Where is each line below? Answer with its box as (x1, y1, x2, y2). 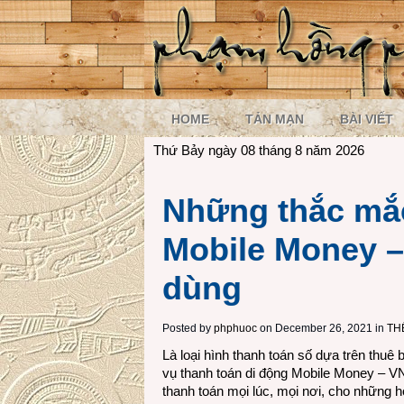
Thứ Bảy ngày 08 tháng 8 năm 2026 (153, 142, 364, 158)
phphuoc (214, 322, 257, 335)
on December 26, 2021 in (257, 322, 384, 335)
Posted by (162, 322, 214, 335)
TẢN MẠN (245, 112, 304, 126)
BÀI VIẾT (340, 112, 393, 126)
